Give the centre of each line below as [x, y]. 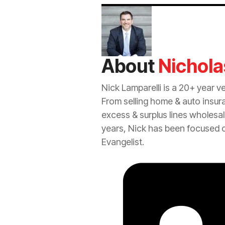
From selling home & [142, 101]
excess [116, 115]
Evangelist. [123, 142]
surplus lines [163, 115]
